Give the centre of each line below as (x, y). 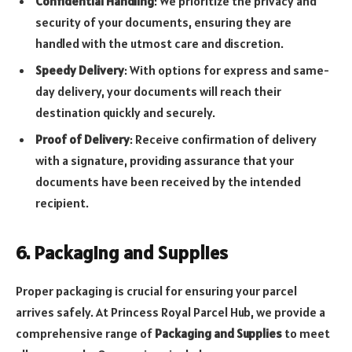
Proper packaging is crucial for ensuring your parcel (156, 291)
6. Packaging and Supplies (122, 253)
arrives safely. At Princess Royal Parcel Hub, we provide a (170, 312)
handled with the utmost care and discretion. (159, 44)
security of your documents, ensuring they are (163, 22)
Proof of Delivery (82, 139)
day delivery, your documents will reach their (158, 92)
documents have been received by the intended (168, 182)
